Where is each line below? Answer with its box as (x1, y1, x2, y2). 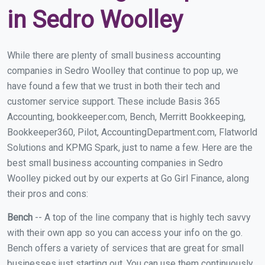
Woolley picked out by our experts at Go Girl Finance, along (7, 173, 249, 185)
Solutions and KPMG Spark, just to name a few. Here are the (7, 142, 253, 154)
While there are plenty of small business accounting (7, 50, 221, 62)
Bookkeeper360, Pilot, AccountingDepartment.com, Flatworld (7, 127, 257, 138)
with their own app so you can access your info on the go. (7, 227, 243, 239)
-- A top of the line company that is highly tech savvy (35, 212, 251, 224)
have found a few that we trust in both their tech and (7, 80, 220, 92)
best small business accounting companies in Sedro (7, 157, 223, 169)
